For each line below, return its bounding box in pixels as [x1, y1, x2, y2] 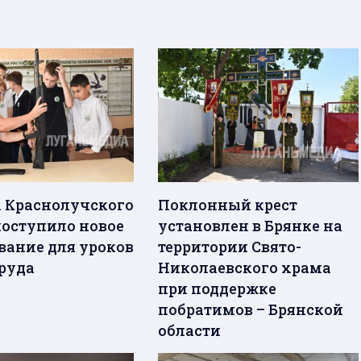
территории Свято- [158, 237, 302, 257]
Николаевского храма [158, 258, 332, 278]
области [158, 321, 222, 341]
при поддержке [158, 279, 277, 299]
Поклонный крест [158, 195, 298, 215]
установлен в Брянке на [158, 216, 343, 236]
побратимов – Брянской [158, 300, 344, 320]
